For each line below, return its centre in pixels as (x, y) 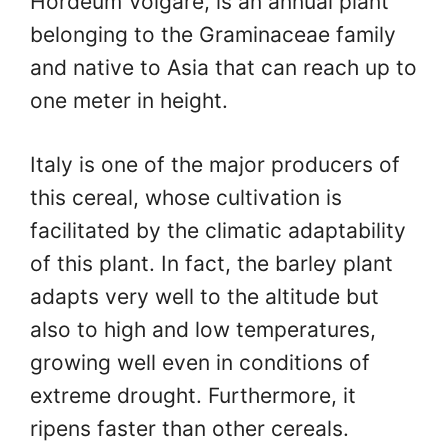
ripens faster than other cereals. (189, 429)
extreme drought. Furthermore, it (193, 396)
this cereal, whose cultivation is (186, 198)
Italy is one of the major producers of (215, 165)
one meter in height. (129, 100)
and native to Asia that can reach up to (223, 67)
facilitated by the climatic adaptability (218, 231)
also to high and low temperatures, (203, 330)
